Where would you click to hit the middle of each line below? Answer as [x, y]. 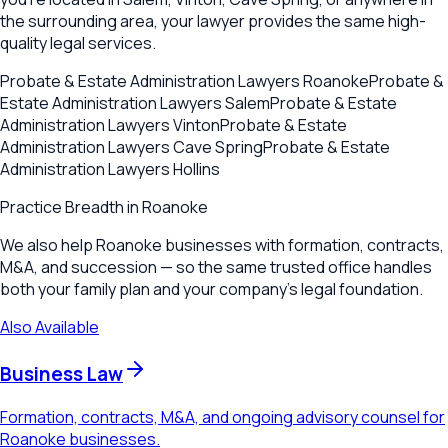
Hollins [196, 169]
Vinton [196, 125]
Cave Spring [218, 147]
